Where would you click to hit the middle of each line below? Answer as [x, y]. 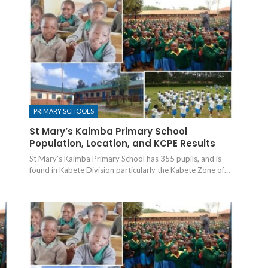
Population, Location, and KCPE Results [122, 143]
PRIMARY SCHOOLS [63, 111]
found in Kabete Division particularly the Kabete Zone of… [129, 170]
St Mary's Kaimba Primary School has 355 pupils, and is [125, 158]
